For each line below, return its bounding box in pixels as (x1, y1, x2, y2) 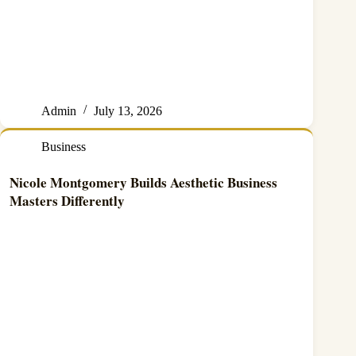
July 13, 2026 (94, 103, 162, 118)
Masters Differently (10, 190, 125, 211)
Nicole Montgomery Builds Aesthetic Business (10, 172, 277, 192)
